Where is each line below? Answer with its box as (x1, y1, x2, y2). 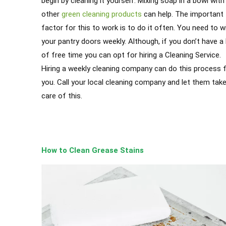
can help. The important (142, 10, 223, 19)
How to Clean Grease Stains (41, 146, 144, 155)
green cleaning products (62, 10, 142, 19)
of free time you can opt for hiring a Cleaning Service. (41, 50, 221, 60)
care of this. (41, 91, 82, 101)
